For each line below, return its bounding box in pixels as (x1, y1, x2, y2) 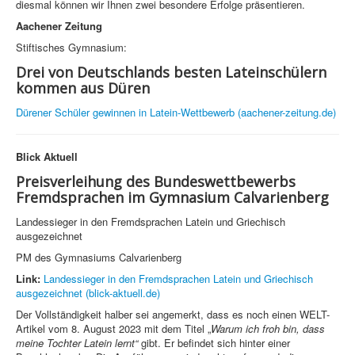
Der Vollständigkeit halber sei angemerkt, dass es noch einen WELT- (16, 307, 330, 323)
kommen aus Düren (16, 78, 150, 98)
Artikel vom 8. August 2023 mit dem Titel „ (16, 321, 211, 337)
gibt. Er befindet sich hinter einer (138, 335, 290, 351)
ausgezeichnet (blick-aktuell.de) (16, 285, 160, 301)
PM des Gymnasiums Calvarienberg (16, 250, 181, 265)
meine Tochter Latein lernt (16, 335, 135, 351)
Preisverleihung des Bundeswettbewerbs (16, 172, 296, 192)
